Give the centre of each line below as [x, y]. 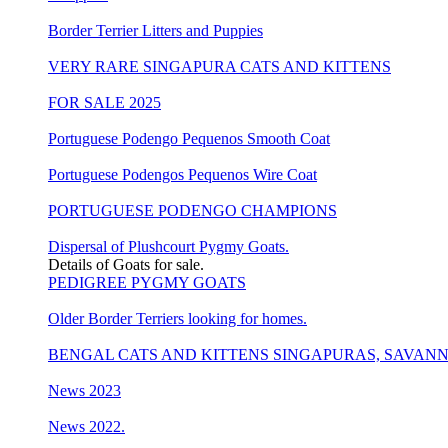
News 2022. [86, 426]
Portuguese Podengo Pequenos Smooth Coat [189, 138]
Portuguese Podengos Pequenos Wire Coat [182, 174]
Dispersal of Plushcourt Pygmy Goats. [168, 246]
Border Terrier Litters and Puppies [155, 30]
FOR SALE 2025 [104, 102]
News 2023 [84, 390]
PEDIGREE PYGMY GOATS [147, 282]
